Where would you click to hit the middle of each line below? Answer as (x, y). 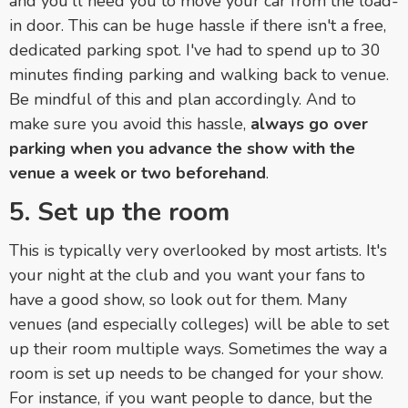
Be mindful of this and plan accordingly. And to (183, 99)
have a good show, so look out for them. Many (178, 299)
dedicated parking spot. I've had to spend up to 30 (195, 50)
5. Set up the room (119, 212)
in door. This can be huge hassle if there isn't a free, (198, 25)
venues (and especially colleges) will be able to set (199, 324)
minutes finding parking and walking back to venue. (199, 74)
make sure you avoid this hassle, (130, 123)
